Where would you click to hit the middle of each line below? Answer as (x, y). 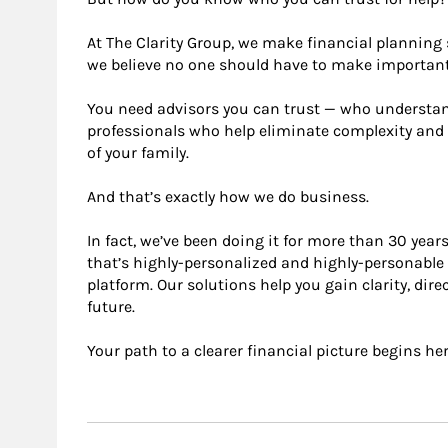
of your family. (138, 152)
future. (111, 306)
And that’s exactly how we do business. (228, 196)
